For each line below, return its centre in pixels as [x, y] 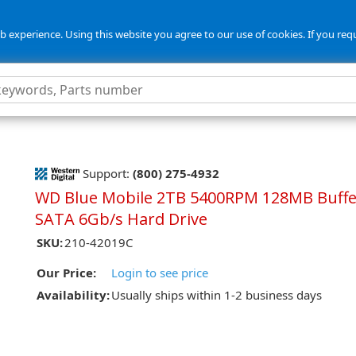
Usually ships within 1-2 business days [217, 295]
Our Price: [66, 273]
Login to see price [160, 273]
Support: [106, 173]
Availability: [73, 295]
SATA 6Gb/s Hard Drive [121, 219]
